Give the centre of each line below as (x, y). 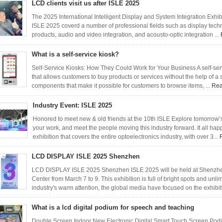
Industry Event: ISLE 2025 (72, 105)
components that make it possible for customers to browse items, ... (122, 86)
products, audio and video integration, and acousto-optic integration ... (126, 35)
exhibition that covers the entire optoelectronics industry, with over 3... (126, 137)
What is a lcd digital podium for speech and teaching (113, 207)
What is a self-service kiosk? (75, 54)
